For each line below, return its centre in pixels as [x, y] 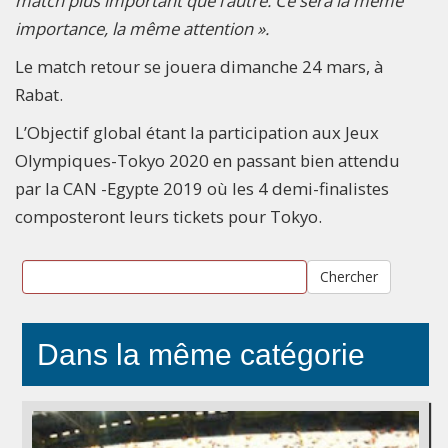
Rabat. [39, 94]
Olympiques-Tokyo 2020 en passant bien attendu [207, 160]
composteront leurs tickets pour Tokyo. [168, 216]
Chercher [348, 276]
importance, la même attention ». [142, 28]
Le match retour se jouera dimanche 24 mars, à [199, 66]
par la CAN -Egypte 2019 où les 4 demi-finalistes [202, 188]
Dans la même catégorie [201, 354]
